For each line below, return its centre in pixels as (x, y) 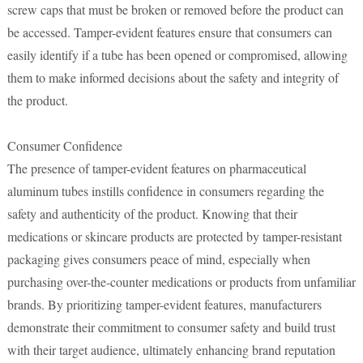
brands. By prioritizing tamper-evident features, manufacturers (164, 304)
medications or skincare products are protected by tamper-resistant (174, 236)
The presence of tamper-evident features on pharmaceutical (156, 168)
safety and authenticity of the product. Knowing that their (152, 214)
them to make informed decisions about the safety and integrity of (173, 77)
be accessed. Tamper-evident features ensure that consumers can (169, 32)
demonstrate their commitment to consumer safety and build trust (171, 327)
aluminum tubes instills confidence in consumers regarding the (165, 191)
